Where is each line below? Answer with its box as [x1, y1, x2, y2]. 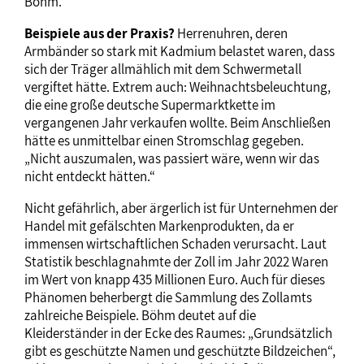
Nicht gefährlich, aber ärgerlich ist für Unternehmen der [24, 198, 338, 217]
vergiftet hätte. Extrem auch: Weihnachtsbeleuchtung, [24, 77, 331, 96]
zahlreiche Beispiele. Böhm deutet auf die [24, 305, 256, 324]
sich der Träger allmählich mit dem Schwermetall [24, 59, 301, 78]
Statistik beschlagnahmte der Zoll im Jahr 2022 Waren [24, 252, 328, 271]
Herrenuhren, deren [175, 24, 288, 42]
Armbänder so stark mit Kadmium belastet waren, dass [24, 41, 335, 60]
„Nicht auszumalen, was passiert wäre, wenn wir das [24, 149, 319, 167]
